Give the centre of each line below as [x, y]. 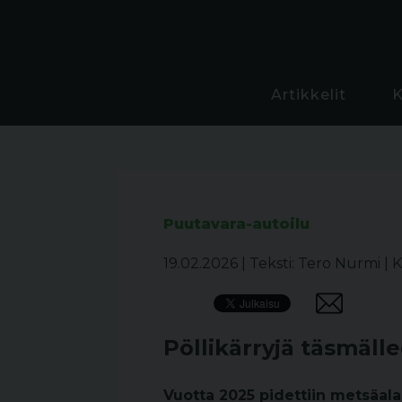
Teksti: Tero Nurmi [317, 263]
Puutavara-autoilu [236, 224]
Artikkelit [309, 94]
